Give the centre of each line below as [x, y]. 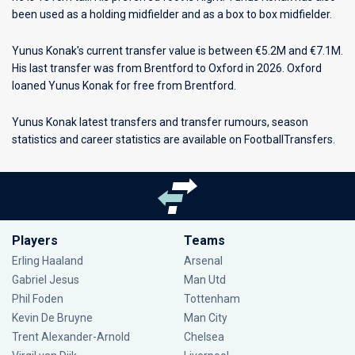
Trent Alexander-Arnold [71, 337]
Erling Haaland [48, 261]
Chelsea [204, 337]
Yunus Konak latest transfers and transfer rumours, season [160, 122]
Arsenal [203, 261]
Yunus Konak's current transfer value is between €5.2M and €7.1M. [177, 51]
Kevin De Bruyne [52, 318]
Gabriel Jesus [46, 280]
